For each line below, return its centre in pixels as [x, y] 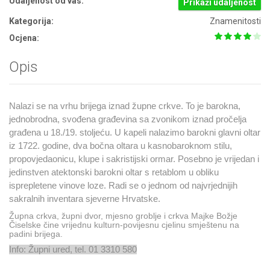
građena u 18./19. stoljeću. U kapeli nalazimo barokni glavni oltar [135, 132]
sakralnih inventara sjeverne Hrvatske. [85, 199]
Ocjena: [24, 38]
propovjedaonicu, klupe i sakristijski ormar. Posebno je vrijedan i [134, 159]
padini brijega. [36, 234]
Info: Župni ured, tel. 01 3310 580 [73, 250]
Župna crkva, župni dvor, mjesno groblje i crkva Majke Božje [123, 216]
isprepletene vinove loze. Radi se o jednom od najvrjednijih [123, 185]
